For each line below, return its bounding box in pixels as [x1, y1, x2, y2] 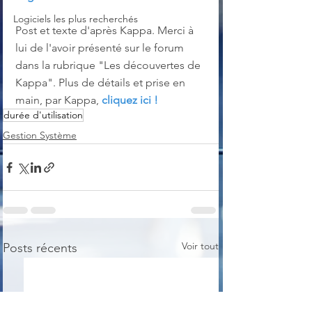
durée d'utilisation [3, 109, 83, 122]
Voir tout [182, 240, 219, 253]
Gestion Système [3, 129, 77, 142]
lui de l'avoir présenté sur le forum [15, 41, 187, 55]
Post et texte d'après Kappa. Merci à [15, 24, 196, 38]
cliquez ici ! [102, 93, 158, 107]
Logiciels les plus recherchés [13, 13, 138, 25]
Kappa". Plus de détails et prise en [15, 76, 188, 90]
